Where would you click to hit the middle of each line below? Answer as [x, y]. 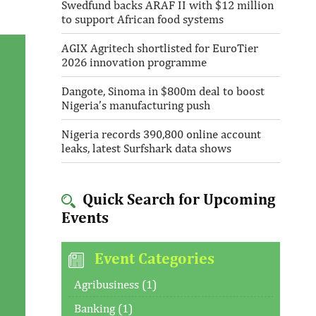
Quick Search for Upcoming [177, 199]
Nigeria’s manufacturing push [135, 105]
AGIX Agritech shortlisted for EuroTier [159, 48]
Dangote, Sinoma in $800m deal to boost [163, 91]
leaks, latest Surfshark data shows [146, 148]
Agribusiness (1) [115, 284]
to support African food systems [142, 19]
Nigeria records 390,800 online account [161, 134]
